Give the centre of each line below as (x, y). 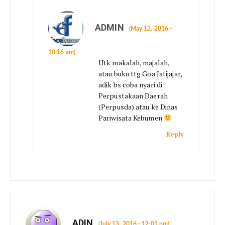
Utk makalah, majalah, (134, 63)
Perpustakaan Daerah (133, 96)
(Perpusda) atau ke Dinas (138, 107)
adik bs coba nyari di (131, 85)
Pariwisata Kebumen (131, 118)
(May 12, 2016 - (150, 28)
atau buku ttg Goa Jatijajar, (140, 74)
